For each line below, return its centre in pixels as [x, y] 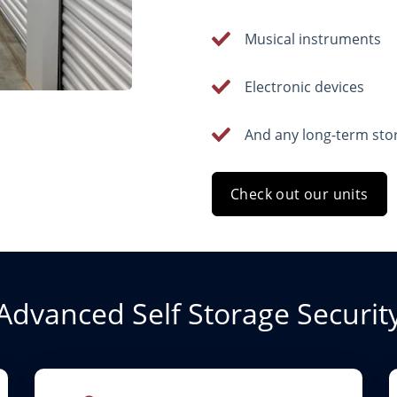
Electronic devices [305, 87]
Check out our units [300, 194]
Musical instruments [313, 39]
